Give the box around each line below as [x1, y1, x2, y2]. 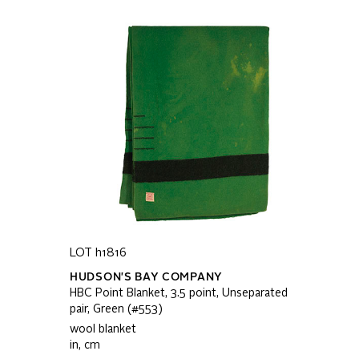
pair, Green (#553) [70, 304, 163, 315]
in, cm [70, 340, 100, 351]
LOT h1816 [70, 248, 127, 259]
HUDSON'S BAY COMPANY [70, 272, 223, 283]
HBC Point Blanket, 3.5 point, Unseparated [70, 288, 288, 299]
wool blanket [70, 324, 136, 335]
